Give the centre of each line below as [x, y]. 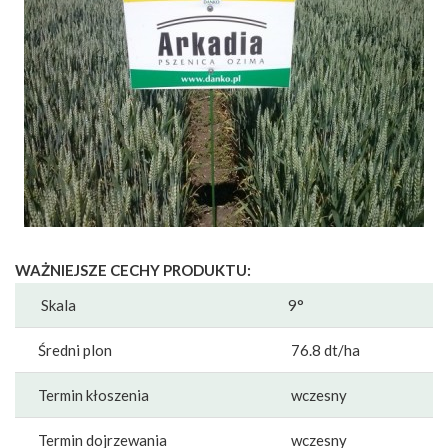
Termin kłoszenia [92, 395]
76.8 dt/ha [324, 350]
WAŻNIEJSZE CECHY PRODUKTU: [133, 270]
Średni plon [73, 350]
